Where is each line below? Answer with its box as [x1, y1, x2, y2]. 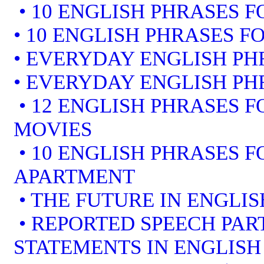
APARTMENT [14, 164, 135, 188]
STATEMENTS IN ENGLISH [14, 235, 261, 259]
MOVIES [14, 117, 92, 141]
